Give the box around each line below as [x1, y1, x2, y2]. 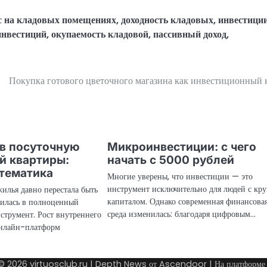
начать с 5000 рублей [107, 153, 235, 167]
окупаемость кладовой [51, 27, 148, 42]
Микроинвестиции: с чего [107, 140, 257, 154]
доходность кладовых [121, 13, 213, 27]
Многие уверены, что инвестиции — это [107, 170, 253, 183]
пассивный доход [153, 27, 226, 42]
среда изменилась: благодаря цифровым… [107, 208, 256, 221]
